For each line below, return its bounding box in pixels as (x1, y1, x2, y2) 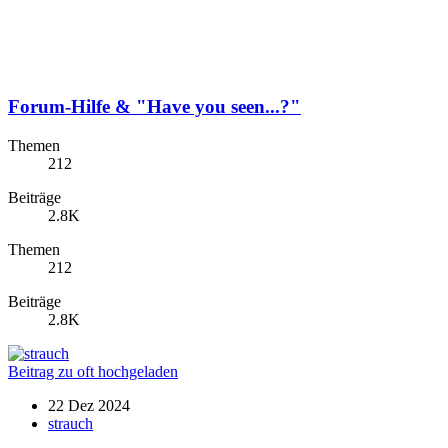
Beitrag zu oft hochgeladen (8, 362, 178, 380)
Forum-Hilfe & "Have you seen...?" (8, 95, 301, 117)
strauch (48, 414, 93, 432)
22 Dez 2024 (48, 396, 130, 414)
